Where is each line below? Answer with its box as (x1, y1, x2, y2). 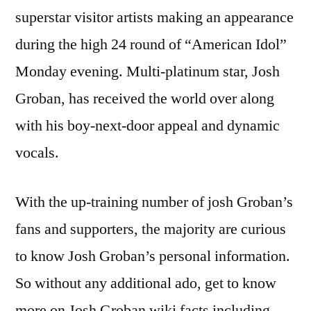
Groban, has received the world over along (15, 88, 274, 108)
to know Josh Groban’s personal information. (15, 246, 290, 266)
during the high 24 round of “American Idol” (15, 34, 287, 54)
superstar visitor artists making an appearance (15, 7, 294, 27)
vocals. (15, 142, 59, 162)
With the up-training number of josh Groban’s (15, 192, 293, 212)
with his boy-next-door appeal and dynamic (15, 115, 280, 135)
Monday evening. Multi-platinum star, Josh (15, 61, 280, 81)
